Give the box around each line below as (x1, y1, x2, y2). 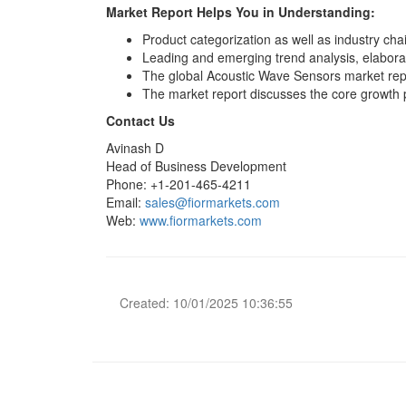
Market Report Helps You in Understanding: (106, 3, 375, 21)
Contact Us (106, 111, 175, 130)
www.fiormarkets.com (140, 211, 262, 229)
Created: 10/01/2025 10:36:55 (120, 294, 293, 312)
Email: (106, 193, 145, 211)
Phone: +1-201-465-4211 (106, 175, 251, 193)
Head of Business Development (106, 157, 286, 175)
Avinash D (106, 139, 164, 157)
